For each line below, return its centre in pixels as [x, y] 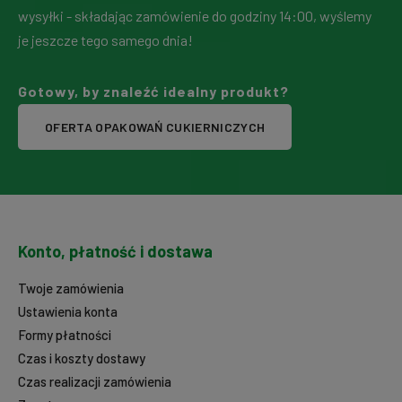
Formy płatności [65, 335]
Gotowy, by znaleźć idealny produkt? [153, 92]
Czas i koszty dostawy [82, 358]
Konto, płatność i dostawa [115, 252]
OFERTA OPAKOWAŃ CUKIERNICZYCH [155, 127]
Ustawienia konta [68, 312]
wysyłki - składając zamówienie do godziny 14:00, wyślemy [195, 16]
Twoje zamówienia [71, 288]
